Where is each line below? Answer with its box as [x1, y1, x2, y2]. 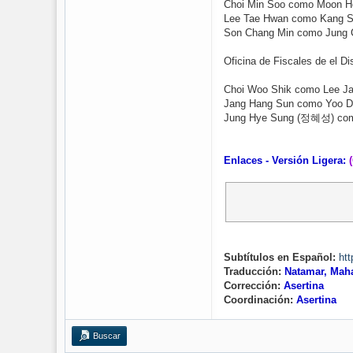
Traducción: [224, 266, 284, 277]
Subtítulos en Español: [224, 251, 336, 263]
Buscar [93, 331, 121, 340]
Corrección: [224, 280, 284, 292]
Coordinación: [224, 294, 296, 306]
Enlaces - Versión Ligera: [224, 154, 346, 166]
